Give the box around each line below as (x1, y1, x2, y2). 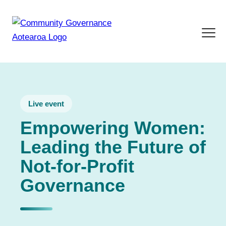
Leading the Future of (20, 137, 206, 158)
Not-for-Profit (20, 156, 134, 177)
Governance (20, 175, 125, 196)
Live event (28, 99, 64, 108)
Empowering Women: (20, 118, 205, 139)
